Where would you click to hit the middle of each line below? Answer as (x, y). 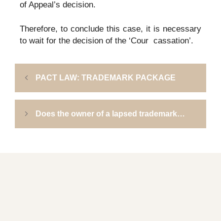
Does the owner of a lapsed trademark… (110, 114)
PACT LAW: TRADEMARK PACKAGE (106, 78)
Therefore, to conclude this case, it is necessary (110, 29)
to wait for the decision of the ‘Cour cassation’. (107, 41)
